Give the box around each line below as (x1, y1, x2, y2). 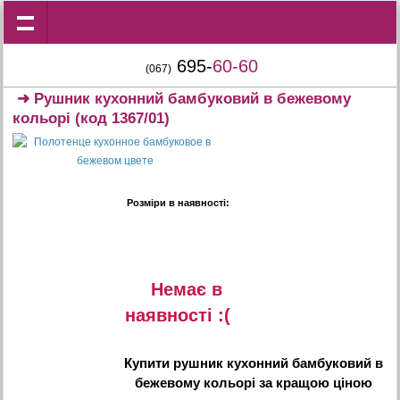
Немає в (151, 279, 222, 299)
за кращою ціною (254, 375, 372, 390)
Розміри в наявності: (126, 197, 229, 208)
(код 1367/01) (71, 110, 171, 127)
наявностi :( (125, 305, 230, 325)
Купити (123, 355, 173, 371)
